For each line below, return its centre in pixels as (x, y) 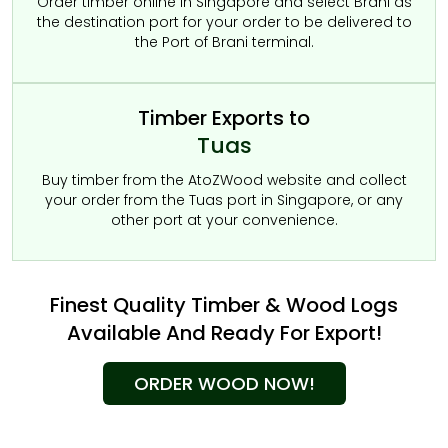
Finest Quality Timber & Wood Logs (224, 305)
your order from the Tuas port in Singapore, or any (224, 200)
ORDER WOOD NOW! (224, 383)
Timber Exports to (224, 118)
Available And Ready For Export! (224, 333)
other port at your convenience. (224, 220)
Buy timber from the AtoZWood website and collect (224, 180)
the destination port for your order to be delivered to (224, 22)
